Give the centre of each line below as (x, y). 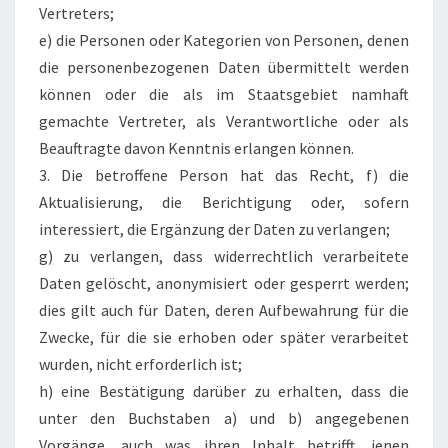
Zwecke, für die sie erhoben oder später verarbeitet (224, 337)
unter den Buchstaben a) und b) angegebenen (224, 418)
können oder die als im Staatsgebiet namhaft (224, 94)
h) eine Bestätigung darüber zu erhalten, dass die (224, 391)
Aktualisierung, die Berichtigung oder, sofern (224, 202)
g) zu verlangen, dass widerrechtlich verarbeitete (224, 256)
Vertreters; (76, 13)
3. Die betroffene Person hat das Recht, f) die (224, 175)
